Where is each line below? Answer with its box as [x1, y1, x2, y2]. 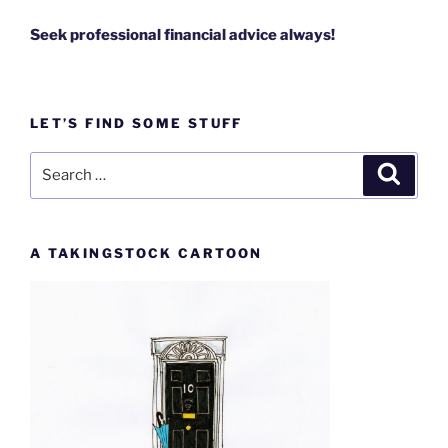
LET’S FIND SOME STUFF [30, 115, 243, 132]
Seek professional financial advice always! [30, 25, 335, 44]
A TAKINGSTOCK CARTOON [30, 244, 263, 261]
